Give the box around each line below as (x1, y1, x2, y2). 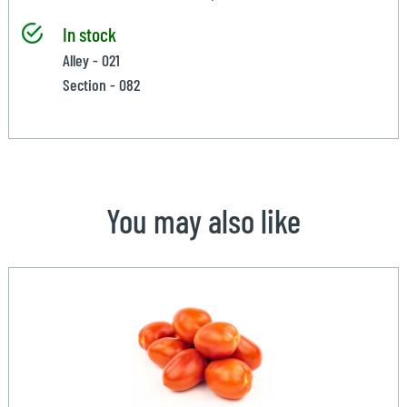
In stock (62, 21, 116, 45)
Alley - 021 (62, 49, 120, 70)
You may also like (106, 200, 301, 240)
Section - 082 (62, 74, 140, 94)
